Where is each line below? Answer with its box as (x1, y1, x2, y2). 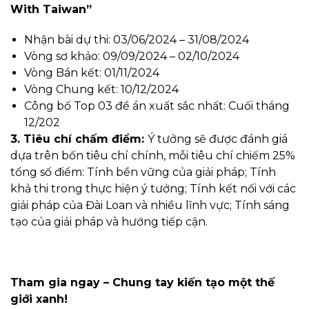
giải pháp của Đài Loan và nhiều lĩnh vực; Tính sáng (10, 199, 290, 212)
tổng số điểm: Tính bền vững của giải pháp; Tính (10, 166, 276, 179)
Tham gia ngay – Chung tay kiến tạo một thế (10, 276, 275, 290)
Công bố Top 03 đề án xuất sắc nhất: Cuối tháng (24, 99, 290, 113)
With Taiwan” (10, 3, 92, 17)
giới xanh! (10, 292, 68, 306)
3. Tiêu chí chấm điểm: (10, 132, 148, 146)
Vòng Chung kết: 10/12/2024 (24, 83, 179, 97)
